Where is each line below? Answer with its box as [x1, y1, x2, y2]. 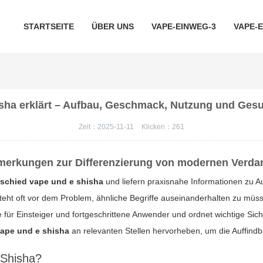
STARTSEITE [23, 22, 74, 31]
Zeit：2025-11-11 [78, 123, 136, 131]
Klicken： [141, 123, 172, 131]
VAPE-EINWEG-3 [151, 22, 216, 31]
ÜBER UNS [91, 22, 134, 31]
